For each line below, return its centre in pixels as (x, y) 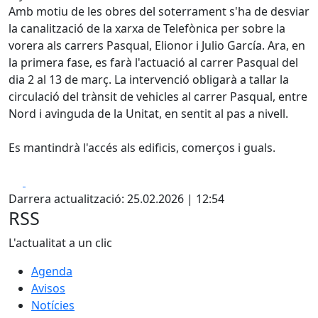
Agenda (52, 271)
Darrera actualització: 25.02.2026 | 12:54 (116, 199)
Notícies (53, 305)
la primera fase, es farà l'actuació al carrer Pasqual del (153, 62)
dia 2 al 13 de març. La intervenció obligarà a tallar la (149, 79)
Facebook (51, 181)
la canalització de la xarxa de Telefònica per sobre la (147, 28)
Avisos (48, 288)
